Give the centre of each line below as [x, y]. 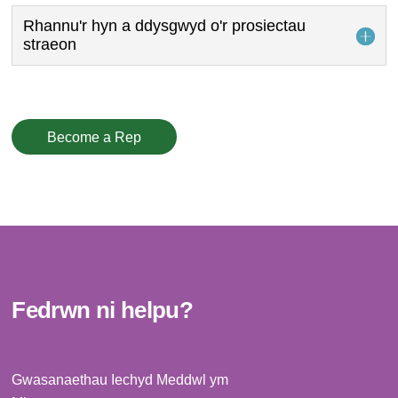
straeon [50, 45]
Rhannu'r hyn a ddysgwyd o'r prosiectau [165, 26]
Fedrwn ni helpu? [103, 310]
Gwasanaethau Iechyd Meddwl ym [120, 379]
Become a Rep [95, 137]
